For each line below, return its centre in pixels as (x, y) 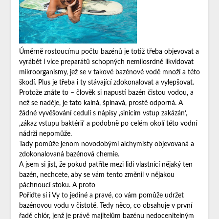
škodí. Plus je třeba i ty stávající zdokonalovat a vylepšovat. (106, 82)
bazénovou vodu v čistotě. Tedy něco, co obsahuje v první (105, 206)
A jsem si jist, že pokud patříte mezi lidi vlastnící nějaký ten (106, 164)
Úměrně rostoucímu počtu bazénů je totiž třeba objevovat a (109, 52)
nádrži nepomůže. (45, 134)
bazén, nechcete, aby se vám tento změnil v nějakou (97, 175)
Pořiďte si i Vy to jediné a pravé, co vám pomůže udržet (101, 195)
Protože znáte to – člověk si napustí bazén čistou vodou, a (106, 93)
